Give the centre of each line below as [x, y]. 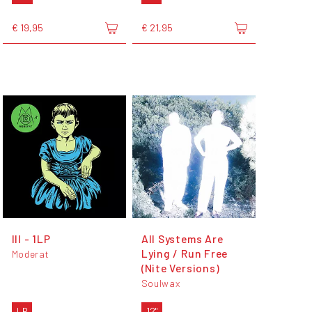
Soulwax [161, 283]
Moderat [30, 253]
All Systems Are [182, 238]
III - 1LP [31, 238]
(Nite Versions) [180, 267]
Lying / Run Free [185, 253]
